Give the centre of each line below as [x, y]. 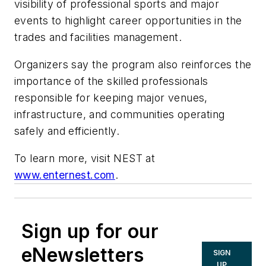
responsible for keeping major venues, [111, 98]
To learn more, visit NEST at [85, 158]
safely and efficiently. [67, 131]
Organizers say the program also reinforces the [133, 65]
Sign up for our [90, 231]
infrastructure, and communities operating [120, 115]
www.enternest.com [65, 175]
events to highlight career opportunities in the [128, 21]
